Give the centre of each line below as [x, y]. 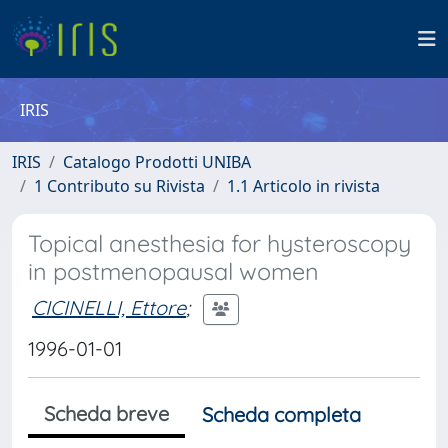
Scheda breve [106, 413]
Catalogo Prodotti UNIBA [157, 162]
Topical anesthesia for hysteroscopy [219, 243]
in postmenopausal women [173, 271]
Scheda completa [281, 414]
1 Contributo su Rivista [119, 186]
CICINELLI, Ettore [109, 307]
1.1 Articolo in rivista [303, 186]
